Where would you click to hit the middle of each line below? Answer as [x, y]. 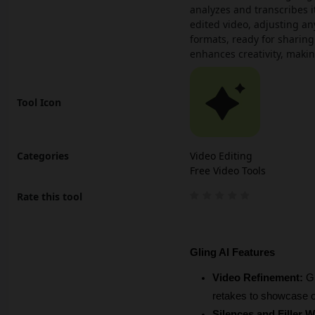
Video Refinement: [259, 278]
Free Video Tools [228, 171]
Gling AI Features [232, 253]
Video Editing [221, 156]
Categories [43, 156]
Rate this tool [50, 197]
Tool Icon [39, 102]
